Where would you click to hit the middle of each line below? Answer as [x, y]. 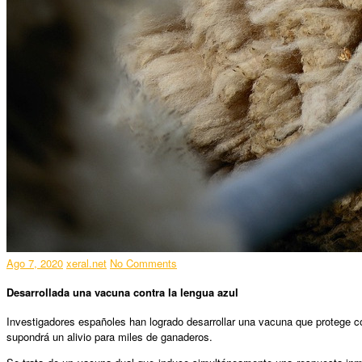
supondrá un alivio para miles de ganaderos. [109, 337]
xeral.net [86, 263]
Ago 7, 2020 [35, 263]
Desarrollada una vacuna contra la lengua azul [122, 293]
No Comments [143, 263]
